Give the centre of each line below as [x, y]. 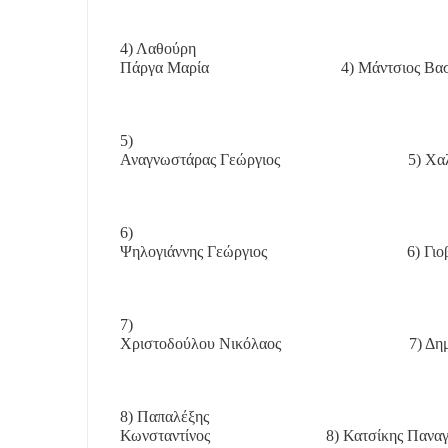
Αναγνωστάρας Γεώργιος [200, 159]
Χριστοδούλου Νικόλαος [200, 343]
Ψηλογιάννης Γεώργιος [193, 251]
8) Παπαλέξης [164, 416]
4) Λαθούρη [158, 48]
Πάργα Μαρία [164, 67]
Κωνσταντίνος [165, 435]
